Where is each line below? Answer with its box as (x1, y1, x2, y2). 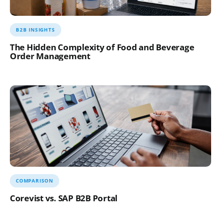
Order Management (9, 50, 90, 62)
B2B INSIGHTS (15, 26, 55, 33)
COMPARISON (15, 177, 53, 184)
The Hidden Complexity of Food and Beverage (9, 41, 194, 53)
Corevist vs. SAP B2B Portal (9, 192, 118, 204)
